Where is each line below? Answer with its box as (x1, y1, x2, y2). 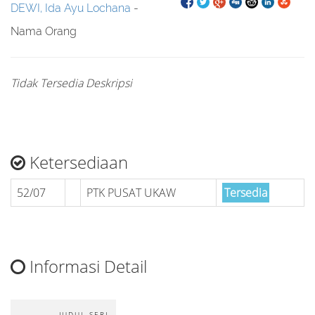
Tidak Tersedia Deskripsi (11, 75, 132, 91)
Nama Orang (11, 25, 77, 38)
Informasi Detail (25, 255, 147, 278)
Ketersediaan (25, 150, 128, 174)
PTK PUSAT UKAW (86, 185, 176, 200)
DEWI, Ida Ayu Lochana (11, 1, 131, 15)
